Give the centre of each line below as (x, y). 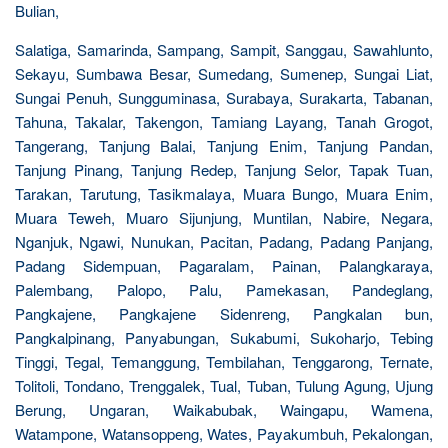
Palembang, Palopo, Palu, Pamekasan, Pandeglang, (224, 289)
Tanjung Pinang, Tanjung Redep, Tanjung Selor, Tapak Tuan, (224, 169)
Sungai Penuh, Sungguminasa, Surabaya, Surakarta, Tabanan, (224, 97)
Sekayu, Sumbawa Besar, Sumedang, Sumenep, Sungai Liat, (224, 73)
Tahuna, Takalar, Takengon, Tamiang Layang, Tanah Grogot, (224, 121)
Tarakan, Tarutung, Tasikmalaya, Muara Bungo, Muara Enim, (224, 193)
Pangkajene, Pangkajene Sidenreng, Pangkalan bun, (224, 313)
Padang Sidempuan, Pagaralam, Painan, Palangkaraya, (224, 265)
